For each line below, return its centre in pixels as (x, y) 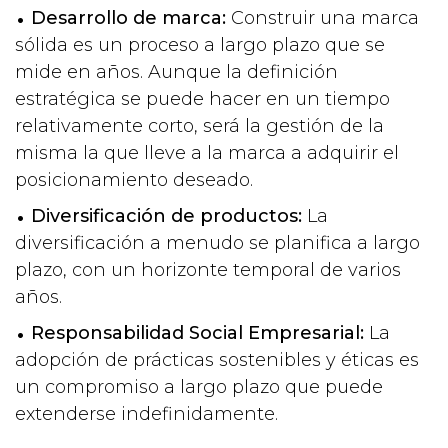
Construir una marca (322, 17)
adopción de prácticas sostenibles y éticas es (217, 359)
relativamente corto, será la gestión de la (199, 125)
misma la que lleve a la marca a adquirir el (207, 152)
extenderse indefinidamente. (146, 413)
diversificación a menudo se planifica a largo (217, 242)
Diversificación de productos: (166, 215)
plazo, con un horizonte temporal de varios (208, 269)
